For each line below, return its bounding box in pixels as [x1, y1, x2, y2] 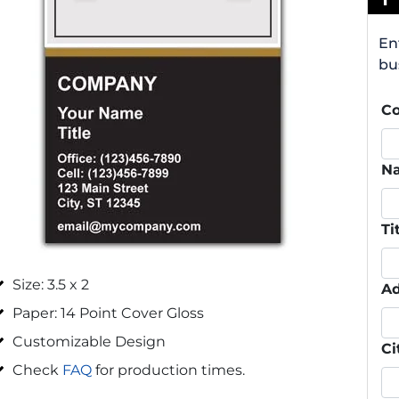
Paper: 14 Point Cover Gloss [12, 304, 205, 322]
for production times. [92, 361, 246, 379]
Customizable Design [12, 332, 167, 350]
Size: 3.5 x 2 [12, 275, 90, 293]
